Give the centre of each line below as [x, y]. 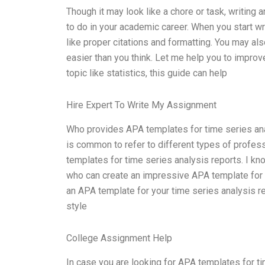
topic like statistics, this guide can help [147, 73]
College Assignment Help [119, 238]
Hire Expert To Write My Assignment [141, 105]
